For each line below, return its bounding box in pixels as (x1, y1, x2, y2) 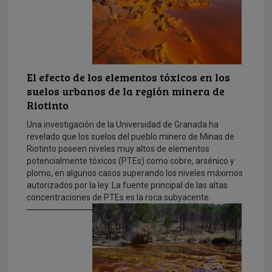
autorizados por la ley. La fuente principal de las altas (27, 180, 228, 190)
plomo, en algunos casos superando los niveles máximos (27, 168, 243, 178)
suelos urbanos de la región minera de (27, 83, 225, 98)
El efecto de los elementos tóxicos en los (27, 69, 230, 84)
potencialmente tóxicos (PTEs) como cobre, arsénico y (27, 155, 234, 166)
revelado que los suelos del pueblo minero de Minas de (27, 131, 234, 141)
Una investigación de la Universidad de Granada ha (27, 119, 219, 129)
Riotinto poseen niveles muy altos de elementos (27, 143, 209, 154)
